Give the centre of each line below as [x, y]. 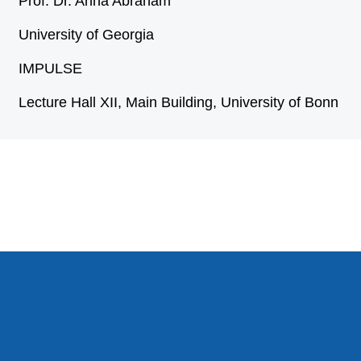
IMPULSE [51, 69]
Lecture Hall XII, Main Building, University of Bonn [179, 103]
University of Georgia [87, 35]
